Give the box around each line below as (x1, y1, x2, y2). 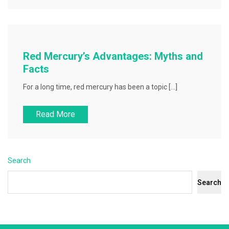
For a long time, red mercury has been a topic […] (23, 83, 177, 91)
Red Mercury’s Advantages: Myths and (23, 50, 203, 62)
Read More (36, 109, 75, 119)
